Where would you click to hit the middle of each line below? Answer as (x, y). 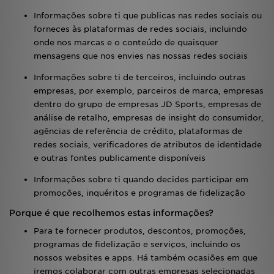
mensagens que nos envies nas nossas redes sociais (141, 56)
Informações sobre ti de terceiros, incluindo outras (140, 77)
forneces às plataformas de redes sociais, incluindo (140, 29)
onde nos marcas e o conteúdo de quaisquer (126, 43)
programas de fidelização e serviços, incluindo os (137, 244)
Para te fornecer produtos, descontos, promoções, (140, 231)
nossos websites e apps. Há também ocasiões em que (146, 258)
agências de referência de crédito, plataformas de (138, 131)
